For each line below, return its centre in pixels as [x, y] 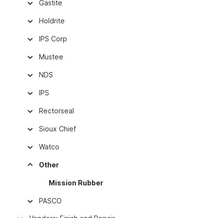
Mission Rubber [76, 183]
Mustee [51, 57]
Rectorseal [56, 111]
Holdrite [52, 21]
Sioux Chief [57, 129]
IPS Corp [53, 39]
